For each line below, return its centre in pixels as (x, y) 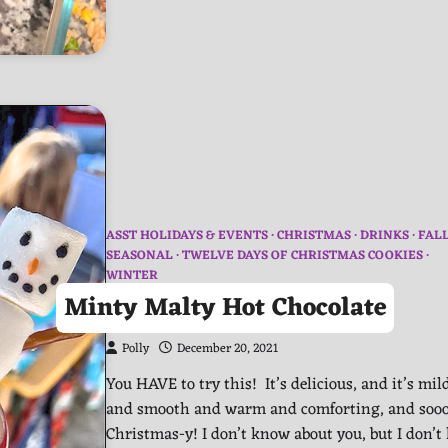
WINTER (132, 276)
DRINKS (384, 236)
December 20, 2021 (227, 349)
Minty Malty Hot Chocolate (225, 308)
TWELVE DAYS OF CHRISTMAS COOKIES (302, 256)
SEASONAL (139, 256)
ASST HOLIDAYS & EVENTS (187, 236)
